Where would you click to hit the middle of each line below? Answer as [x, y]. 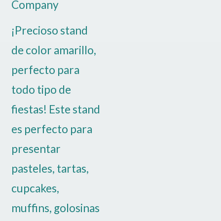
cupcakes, [35, 188]
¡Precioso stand [49, 31]
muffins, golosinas [55, 208]
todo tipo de [41, 90]
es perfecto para [52, 129]
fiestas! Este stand [55, 110]
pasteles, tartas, [50, 169]
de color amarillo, [54, 50]
